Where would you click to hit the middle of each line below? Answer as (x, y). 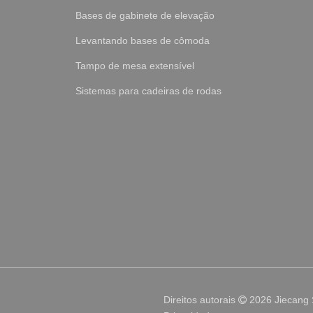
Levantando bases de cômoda (142, 41)
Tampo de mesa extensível (134, 66)
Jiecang (292, 299)
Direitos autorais (201, 299)
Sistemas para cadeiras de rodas (148, 91)
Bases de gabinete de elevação (145, 16)
